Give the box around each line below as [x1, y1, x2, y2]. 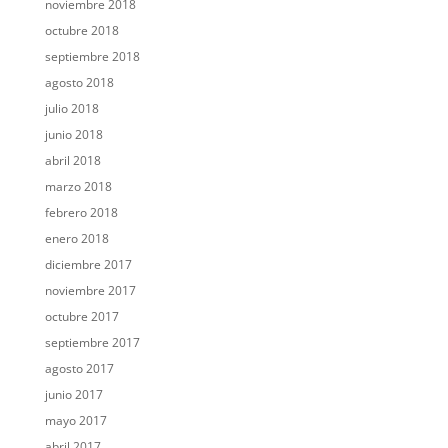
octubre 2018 [44, 22, 119, 40]
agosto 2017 [44, 360, 114, 378]
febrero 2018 [44, 204, 118, 222]
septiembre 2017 [44, 334, 140, 352]
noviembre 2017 [44, 282, 136, 300]
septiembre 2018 [44, 48, 140, 66]
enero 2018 [44, 230, 109, 248]
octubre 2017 [44, 308, 119, 326]
